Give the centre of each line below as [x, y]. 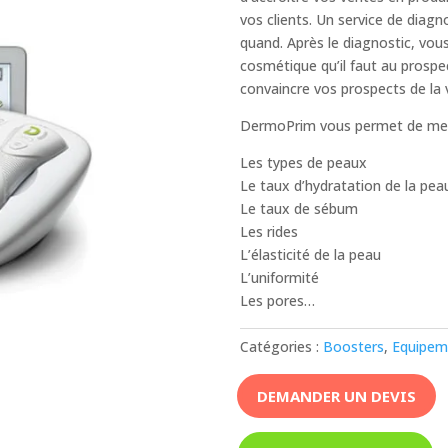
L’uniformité [280, 277]
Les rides [269, 231]
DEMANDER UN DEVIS [337, 395]
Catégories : [282, 346]
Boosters [354, 346]
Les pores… [278, 300]
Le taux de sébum [299, 208]
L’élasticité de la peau [311, 254]
